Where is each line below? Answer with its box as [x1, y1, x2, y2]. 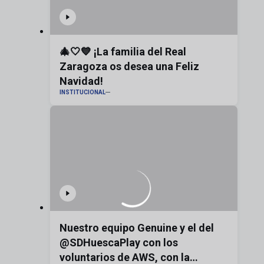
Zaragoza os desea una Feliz [59, 60, 199, 72]
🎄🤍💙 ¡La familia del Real [59, 45, 186, 58]
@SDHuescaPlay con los [59, 236, 178, 249]
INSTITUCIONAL [59, 88, 105, 95]
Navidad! [59, 74, 103, 87]
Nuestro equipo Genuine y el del [59, 221, 214, 234]
